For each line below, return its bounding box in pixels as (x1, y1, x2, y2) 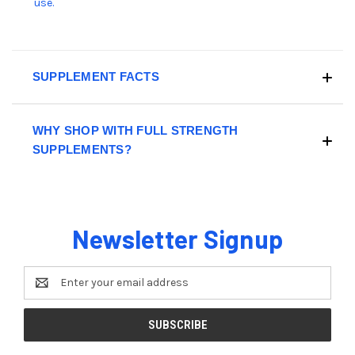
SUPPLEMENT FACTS (32, 69, 159, 83)
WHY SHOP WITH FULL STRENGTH (32, 123, 239, 137)
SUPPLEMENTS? (32, 142, 132, 156)
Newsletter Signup (71, 223, 284, 254)
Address (24, 284, 66, 298)
